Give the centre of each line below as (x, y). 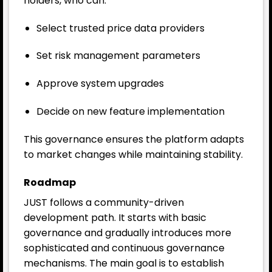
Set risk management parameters (118, 56)
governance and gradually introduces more (127, 233)
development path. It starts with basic (115, 217)
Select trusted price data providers (120, 28)
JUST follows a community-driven (104, 202)
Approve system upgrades (100, 84)
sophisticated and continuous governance (124, 248)
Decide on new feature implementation (130, 111)
